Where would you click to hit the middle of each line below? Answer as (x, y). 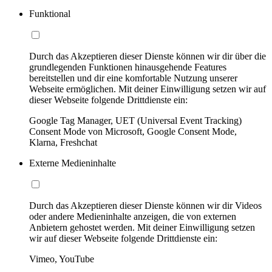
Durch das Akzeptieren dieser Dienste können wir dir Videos (145, 205)
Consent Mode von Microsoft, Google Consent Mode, (133, 131)
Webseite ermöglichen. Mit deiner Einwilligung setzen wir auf (148, 89)
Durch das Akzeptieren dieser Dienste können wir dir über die (148, 56)
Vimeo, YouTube (62, 259)
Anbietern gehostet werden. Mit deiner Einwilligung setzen (142, 227)
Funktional (50, 13)
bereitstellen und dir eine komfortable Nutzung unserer (133, 78)
